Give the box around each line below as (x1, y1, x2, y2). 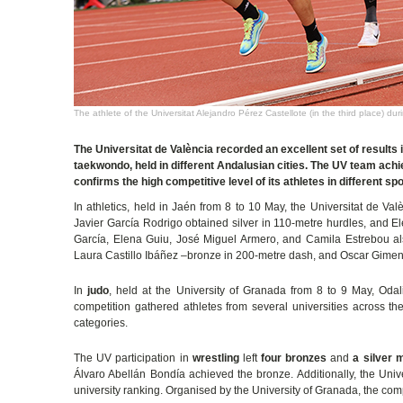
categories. (74, 316, 129, 329)
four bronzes (260, 351, 327, 364)
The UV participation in (74, 351, 193, 364)
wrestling (192, 351, 243, 364)
